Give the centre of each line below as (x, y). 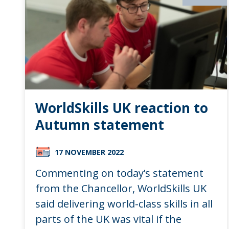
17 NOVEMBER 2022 (89, 152)
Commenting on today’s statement (119, 173)
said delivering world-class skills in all (124, 203)
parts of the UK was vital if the (108, 219)
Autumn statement (99, 124)
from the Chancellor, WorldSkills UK (121, 188)
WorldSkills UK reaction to (121, 108)
